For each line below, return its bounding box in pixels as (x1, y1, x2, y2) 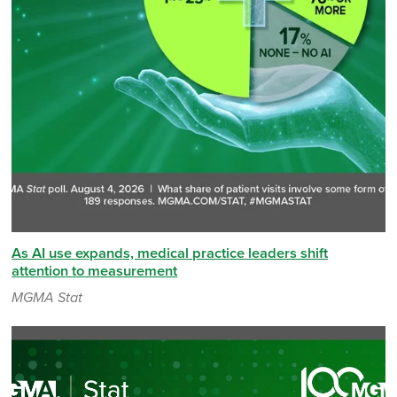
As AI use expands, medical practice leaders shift (12, 245, 329, 263)
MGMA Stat (12, 289, 83, 307)
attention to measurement (12, 262, 178, 281)
